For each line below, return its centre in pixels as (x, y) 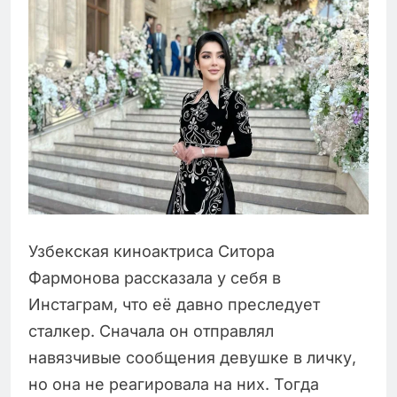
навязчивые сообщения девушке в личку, (192, 358)
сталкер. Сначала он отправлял (151, 331)
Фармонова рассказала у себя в (155, 278)
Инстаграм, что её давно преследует (174, 305)
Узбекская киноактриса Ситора (152, 252)
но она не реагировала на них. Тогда (174, 385)
